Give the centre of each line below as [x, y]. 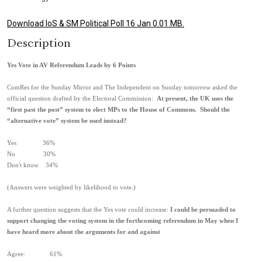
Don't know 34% [32, 165]
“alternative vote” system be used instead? [67, 121]
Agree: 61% [35, 254]
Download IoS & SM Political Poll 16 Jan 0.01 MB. [96, 23]
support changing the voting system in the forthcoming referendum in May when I [123, 221]
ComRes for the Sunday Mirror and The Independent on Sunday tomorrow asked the [122, 87]
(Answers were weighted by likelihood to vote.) [71, 187]
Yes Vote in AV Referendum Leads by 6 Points [71, 65]
